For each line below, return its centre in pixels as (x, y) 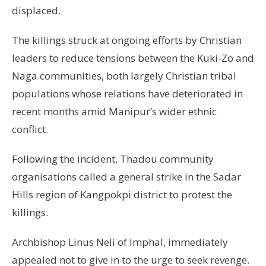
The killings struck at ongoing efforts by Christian (127, 40)
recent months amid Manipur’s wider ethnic (114, 111)
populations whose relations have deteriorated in (127, 93)
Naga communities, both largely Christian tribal (124, 75)
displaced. (36, 10)
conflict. (30, 129)
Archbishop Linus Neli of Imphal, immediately (120, 242)
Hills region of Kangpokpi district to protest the (122, 194)
